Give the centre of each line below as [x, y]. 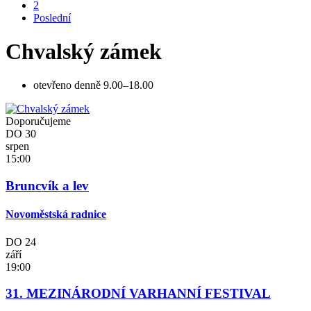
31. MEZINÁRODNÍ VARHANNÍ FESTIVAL [138, 294]
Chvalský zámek [84, 51]
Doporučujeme [38, 121]
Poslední [52, 17]
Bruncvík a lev [47, 186]
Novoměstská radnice [56, 215]
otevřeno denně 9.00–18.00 [93, 85]
